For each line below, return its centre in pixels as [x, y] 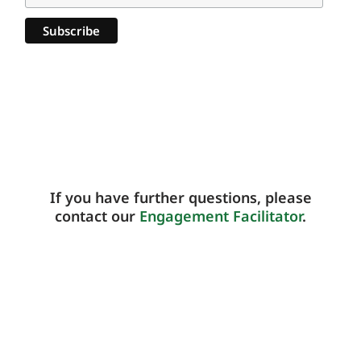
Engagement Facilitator [221, 216]
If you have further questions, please [180, 197]
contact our [97, 216]
